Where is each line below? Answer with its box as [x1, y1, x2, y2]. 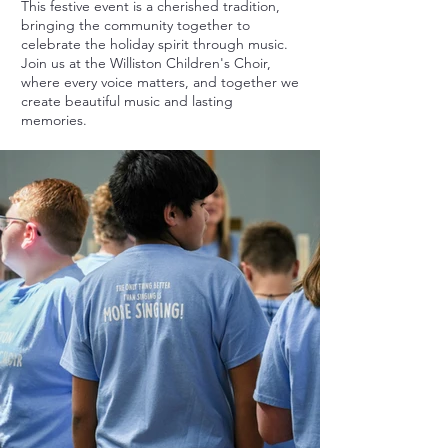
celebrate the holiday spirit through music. [21, 34, 288, 53]
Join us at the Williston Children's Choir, [21, 53, 271, 72]
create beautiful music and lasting [21, 91, 233, 110]
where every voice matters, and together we [21, 72, 299, 91]
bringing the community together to [21, 15, 250, 34]
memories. [21, 110, 87, 129]
